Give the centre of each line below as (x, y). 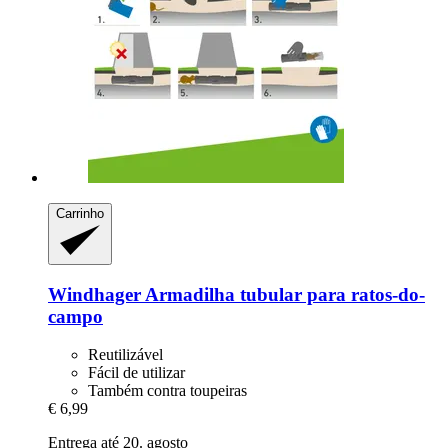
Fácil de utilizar (136, 373)
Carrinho (80, 214)
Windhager (94, 294)
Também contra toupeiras (167, 391)
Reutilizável (125, 355)
